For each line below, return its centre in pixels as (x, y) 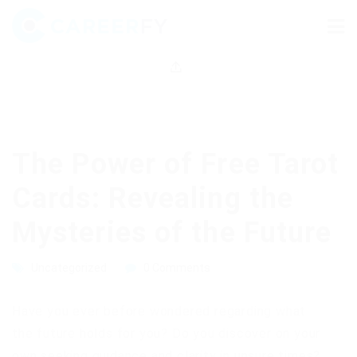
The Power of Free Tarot (176, 164)
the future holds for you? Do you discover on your (167, 333)
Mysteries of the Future (172, 233)
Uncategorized (69, 268)
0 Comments (177, 268)
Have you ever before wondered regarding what (159, 311)
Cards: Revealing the (153, 198)
